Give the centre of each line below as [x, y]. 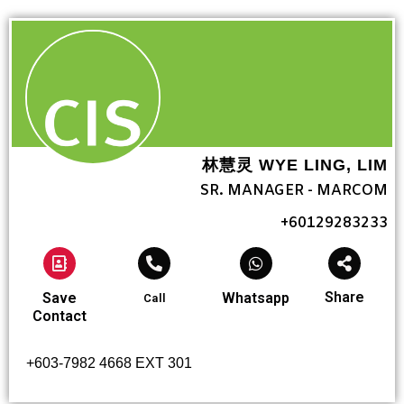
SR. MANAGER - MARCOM [294, 191]
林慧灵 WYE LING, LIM [295, 165]
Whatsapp [256, 298]
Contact [59, 316]
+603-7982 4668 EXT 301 [109, 363]
